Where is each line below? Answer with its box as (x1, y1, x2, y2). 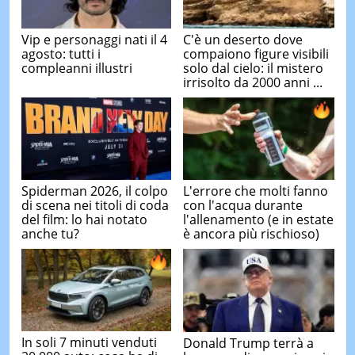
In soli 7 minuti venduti (21, 334, 157, 352)
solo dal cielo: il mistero (183, 59, 323, 78)
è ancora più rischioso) (183, 225, 319, 243)
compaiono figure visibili (183, 45, 329, 63)
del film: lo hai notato (21, 210, 147, 228)
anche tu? (21, 224, 79, 242)
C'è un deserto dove (183, 31, 303, 49)
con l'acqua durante (183, 197, 303, 215)
